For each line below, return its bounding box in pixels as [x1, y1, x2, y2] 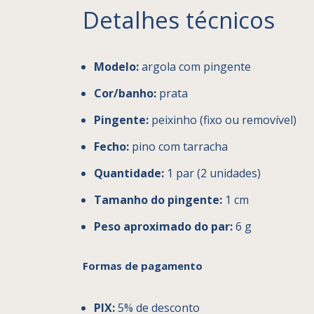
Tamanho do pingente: [94, 191, 222, 207]
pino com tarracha [129, 138, 228, 154]
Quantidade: [94, 165, 164, 181]
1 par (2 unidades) [164, 165, 261, 181]
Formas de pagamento [83, 258, 203, 273]
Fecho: [94, 138, 129, 154]
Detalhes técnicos [83, 4, 275, 36]
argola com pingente [139, 58, 251, 74]
